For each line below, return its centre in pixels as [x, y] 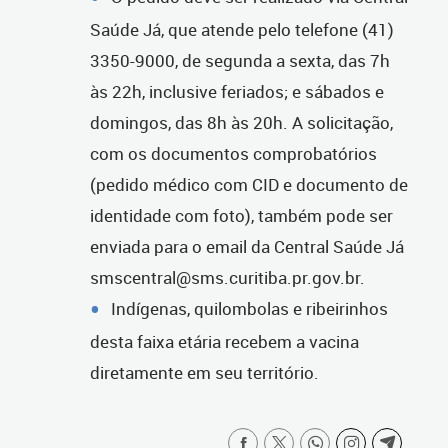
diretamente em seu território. [206, 373]
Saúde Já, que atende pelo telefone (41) [242, 30]
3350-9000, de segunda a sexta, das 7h [240, 61]
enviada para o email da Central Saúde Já [247, 247]
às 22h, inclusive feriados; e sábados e [237, 92]
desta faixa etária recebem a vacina [224, 342]
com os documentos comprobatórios [233, 154]
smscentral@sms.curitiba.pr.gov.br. [227, 278]
